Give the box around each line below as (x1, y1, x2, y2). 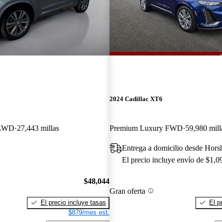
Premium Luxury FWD (109, 124, 183, 133)
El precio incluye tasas (40, 198, 106, 206)
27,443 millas (17, 124, 59, 133)
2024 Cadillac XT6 (109, 95, 163, 103)
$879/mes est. (68, 208, 110, 216)
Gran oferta (109, 186, 145, 195)
